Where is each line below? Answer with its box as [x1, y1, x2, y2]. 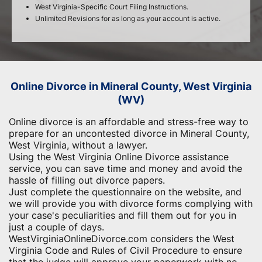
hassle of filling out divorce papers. [9, 174, 165, 186]
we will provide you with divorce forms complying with [9, 198, 253, 209]
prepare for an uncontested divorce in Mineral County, [9, 127, 249, 139]
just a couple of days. [9, 221, 104, 233]
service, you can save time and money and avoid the [9, 163, 242, 174]
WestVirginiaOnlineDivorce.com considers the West [9, 233, 235, 244]
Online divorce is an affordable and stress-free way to [9, 116, 249, 127]
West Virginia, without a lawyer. [9, 139, 147, 151]
